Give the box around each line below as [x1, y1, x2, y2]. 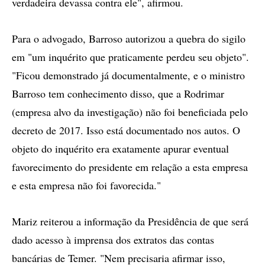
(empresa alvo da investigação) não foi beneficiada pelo [12, 105, 248, 119]
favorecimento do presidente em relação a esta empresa [12, 160, 248, 174]
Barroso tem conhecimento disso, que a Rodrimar [12, 86, 224, 101]
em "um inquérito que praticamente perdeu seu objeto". [12, 50, 249, 64]
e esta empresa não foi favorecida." [12, 178, 161, 192]
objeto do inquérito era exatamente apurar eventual [12, 141, 229, 156]
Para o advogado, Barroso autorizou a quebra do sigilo [12, 31, 245, 46]
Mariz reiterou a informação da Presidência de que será [12, 214, 248, 228]
